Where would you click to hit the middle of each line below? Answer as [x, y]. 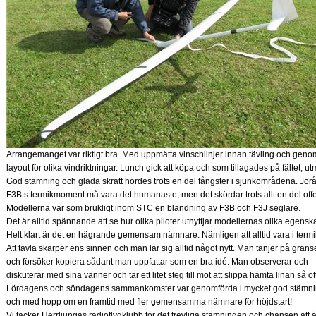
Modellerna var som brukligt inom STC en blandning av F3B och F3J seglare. [153, 208]
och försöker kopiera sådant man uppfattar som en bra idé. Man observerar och [157, 262]
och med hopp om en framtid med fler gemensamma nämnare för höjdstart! [149, 302]
